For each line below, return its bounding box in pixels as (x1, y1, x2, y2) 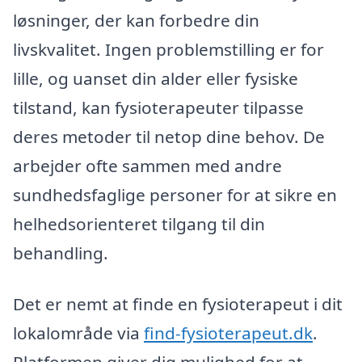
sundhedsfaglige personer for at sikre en (13, 183, 337, 206)
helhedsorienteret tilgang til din (13, 212, 265, 235)
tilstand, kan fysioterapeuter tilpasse (13, 95, 304, 119)
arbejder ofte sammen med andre (13, 154, 282, 177)
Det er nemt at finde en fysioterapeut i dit (13, 293, 343, 316)
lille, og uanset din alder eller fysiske (13, 66, 298, 90)
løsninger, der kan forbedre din (13, 8, 259, 32)
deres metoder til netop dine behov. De (13, 124, 325, 148)
